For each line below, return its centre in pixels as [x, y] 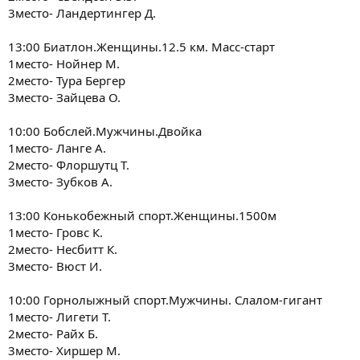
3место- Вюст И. [55, 266]
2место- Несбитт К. [63, 249]
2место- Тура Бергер [67, 80]
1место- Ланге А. [57, 147]
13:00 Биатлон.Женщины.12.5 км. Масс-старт [141, 46]
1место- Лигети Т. [59, 316]
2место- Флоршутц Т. [69, 164]
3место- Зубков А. [60, 181]
